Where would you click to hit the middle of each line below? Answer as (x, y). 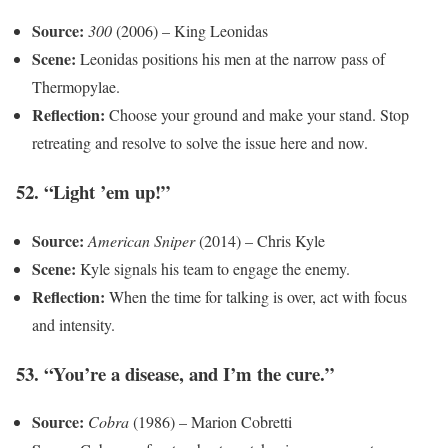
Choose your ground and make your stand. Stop (257, 115)
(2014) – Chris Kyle (260, 240)
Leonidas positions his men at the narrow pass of (230, 59)
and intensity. (73, 324)
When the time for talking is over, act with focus (256, 296)
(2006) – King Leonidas (190, 31)
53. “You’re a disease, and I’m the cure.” (175, 373)
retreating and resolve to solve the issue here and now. (200, 143)
